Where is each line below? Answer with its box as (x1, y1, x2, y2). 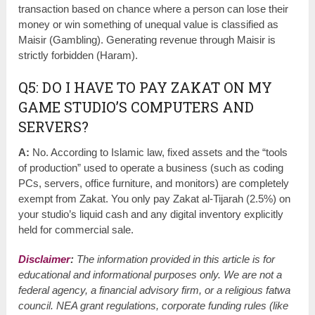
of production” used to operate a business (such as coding (18, 161, 284, 174)
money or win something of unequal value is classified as (18, 18, 279, 30)
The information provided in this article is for (74, 252, 276, 265)
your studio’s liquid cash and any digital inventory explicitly (18, 207, 284, 220)
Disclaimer (18, 252, 71, 265)
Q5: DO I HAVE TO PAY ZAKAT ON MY (18, 77, 273, 96)
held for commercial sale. (18, 223, 134, 236)
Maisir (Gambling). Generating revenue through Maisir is (18, 33, 276, 46)
